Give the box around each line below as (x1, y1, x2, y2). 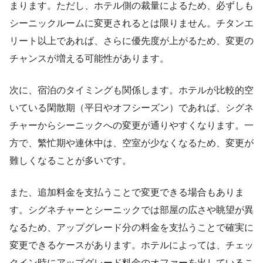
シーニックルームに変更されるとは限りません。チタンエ (9, 18, 254, 29)
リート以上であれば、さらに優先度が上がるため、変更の (9, 36, 254, 46)
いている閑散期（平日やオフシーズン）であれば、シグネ (9, 103, 254, 113)
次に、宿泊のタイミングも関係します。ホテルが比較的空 (9, 85, 254, 96)
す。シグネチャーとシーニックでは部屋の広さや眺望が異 (9, 205, 254, 215)
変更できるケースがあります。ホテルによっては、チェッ (9, 240, 254, 251)
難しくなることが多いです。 (9, 156, 131, 166)
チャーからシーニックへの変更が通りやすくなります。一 (9, 120, 254, 131)
